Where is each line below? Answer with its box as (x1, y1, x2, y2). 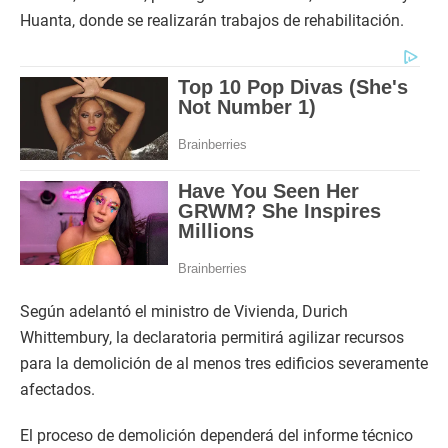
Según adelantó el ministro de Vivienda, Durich (20, 302, 348, 322)
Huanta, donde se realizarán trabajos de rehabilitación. (20, 11, 404, 30)
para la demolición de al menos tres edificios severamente (20, 354, 428, 374)
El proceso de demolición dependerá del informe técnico (20, 426, 413, 446)
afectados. (20, 380, 95, 400)
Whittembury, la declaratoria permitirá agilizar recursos (20, 328, 404, 348)
